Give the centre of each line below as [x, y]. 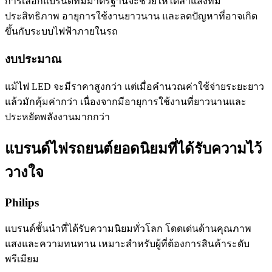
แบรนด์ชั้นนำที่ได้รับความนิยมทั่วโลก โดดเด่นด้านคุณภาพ [128, 229]
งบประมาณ [33, 59]
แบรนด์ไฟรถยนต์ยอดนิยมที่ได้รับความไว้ [133, 149]
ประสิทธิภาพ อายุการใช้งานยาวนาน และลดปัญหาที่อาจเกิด [131, 16]
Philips [22, 203]
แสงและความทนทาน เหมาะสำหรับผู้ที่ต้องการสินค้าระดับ [127, 244]
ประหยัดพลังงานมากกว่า [57, 117]
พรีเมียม [22, 259]
